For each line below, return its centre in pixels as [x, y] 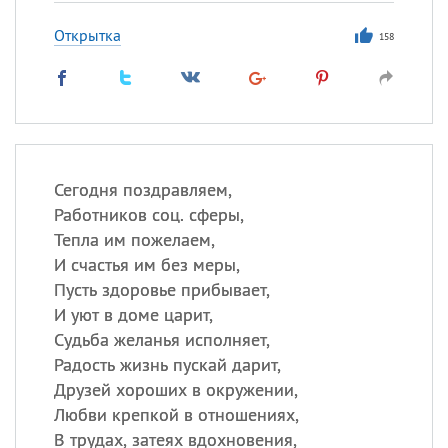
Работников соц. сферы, [148, 214]
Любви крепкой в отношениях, [176, 414]
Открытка [87, 35]
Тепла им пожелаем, [134, 239]
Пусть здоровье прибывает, [161, 289]
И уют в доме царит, [133, 314]
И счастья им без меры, [146, 264]
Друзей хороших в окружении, [175, 389]
